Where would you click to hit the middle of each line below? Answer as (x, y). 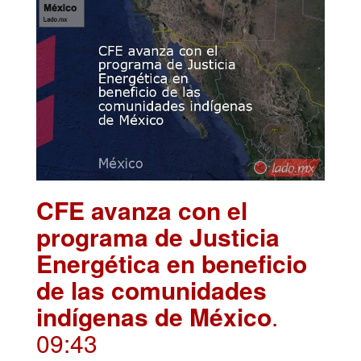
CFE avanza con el (142, 210)
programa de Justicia (158, 237)
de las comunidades (151, 290)
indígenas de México (154, 317)
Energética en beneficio (172, 263)
